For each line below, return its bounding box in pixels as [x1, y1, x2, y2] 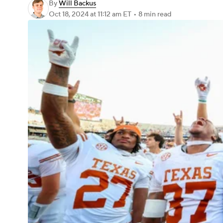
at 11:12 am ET [90, 10, 131, 19]
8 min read [138, 10, 171, 19]
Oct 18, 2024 [49, 10, 90, 19]
